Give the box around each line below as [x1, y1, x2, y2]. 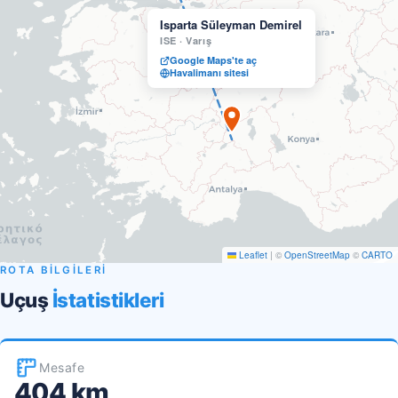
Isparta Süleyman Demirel [160, 16, 302, 33]
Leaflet [236, 249, 267, 261]
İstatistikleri [52, 288, 164, 312]
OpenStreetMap [284, 249, 350, 261]
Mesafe [39, 360, 85, 375]
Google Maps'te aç [170, 53, 257, 67]
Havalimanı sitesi [170, 66, 249, 79]
